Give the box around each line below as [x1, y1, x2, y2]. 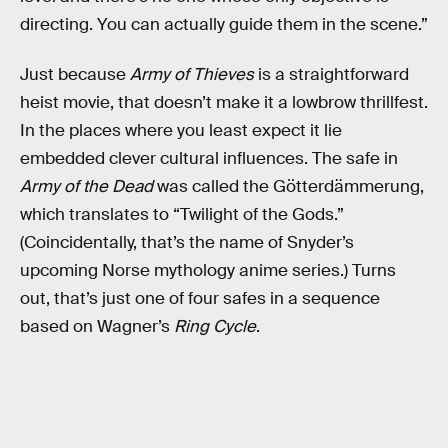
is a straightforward [254, 63, 409, 85]
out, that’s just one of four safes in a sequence [20, 287, 380, 309]
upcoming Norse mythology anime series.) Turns [20, 259, 396, 281]
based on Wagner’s [20, 315, 174, 337]
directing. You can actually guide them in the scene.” [20, 14, 428, 36]
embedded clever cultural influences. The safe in [20, 147, 398, 169]
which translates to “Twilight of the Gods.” [20, 203, 344, 225]
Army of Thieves [130, 63, 254, 85]
